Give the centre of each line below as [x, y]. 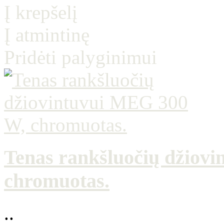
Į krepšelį [41, 12]
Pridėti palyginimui [80, 57]
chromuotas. [57, 181]
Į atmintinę [47, 35]
